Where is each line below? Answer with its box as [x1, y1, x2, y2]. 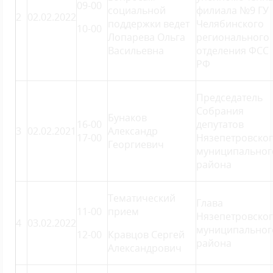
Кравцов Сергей [108, 228, 185, 241]
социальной [108, 4, 166, 17]
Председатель [196, 91, 263, 104]
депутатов [196, 118, 244, 131]
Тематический [108, 191, 175, 205]
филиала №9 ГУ [196, 4, 269, 17]
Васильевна [108, 44, 164, 57]
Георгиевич [108, 138, 164, 151]
